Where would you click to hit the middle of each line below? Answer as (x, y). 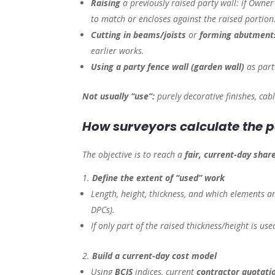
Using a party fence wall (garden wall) (168, 67)
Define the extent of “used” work (159, 178)
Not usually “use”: (119, 96)
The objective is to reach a (134, 155)
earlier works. (118, 51)
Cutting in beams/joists (139, 35)
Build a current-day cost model (155, 256)
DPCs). (103, 210)
